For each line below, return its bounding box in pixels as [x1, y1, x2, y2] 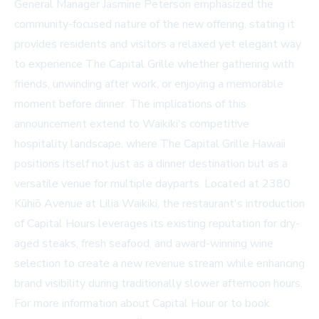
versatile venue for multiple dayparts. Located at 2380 [14, 176, 291, 192]
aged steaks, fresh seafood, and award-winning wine [14, 236, 273, 252]
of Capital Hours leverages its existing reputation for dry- [14, 216, 300, 232]
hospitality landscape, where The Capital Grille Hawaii [14, 136, 286, 152]
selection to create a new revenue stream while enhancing [14, 256, 305, 272]
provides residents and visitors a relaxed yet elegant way [14, 36, 301, 53]
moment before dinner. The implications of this [14, 96, 246, 113]
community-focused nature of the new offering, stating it [14, 16, 295, 33]
